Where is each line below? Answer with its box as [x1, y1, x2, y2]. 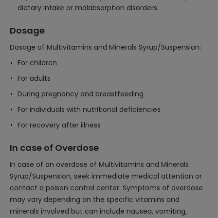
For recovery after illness [18, 120, 101, 130]
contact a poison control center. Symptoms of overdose [10, 183, 203, 193]
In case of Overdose [10, 142, 99, 154]
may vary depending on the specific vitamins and [10, 195, 180, 204]
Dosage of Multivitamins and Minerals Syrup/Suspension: [10, 42, 201, 52]
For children [18, 58, 57, 68]
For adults [18, 73, 51, 83]
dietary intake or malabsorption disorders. [18, 3, 159, 13]
